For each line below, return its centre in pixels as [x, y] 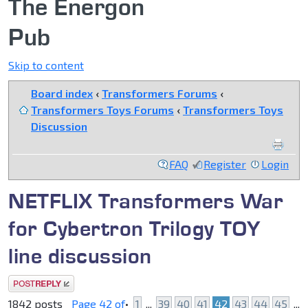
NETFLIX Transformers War [146, 201]
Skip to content [46, 65]
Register [225, 164]
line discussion [80, 256]
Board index [62, 93]
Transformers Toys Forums [102, 110]
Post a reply [38, 283]
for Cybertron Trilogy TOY [135, 228]
